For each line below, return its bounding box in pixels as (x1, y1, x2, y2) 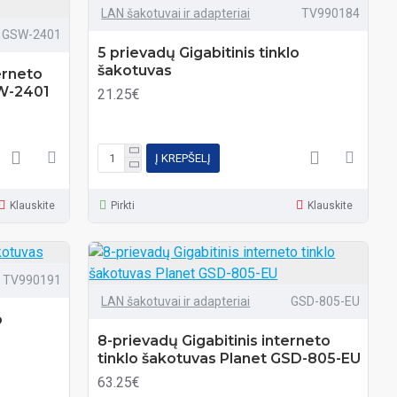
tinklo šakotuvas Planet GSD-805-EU (97, 350, 362, 367)
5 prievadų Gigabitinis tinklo (97, 44, 300, 61)
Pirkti (111, 199, 136, 212)
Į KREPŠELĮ (155, 151, 212, 165)
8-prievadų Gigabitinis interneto (97, 332, 331, 349)
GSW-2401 (2, 27, 62, 42)
